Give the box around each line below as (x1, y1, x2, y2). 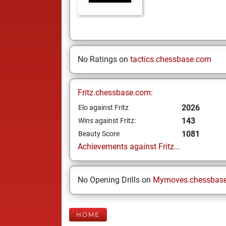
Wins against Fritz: (78, 117, 136, 125)
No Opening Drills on (78, 175, 153, 185)
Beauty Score (78, 130, 120, 138)
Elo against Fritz (78, 103, 129, 111)
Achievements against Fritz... (78, 142, 180, 151)
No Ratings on (78, 54, 130, 64)
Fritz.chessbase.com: (78, 88, 153, 97)
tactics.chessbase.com (130, 54, 211, 64)
